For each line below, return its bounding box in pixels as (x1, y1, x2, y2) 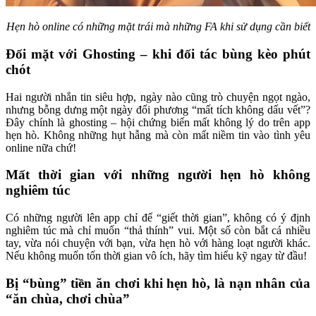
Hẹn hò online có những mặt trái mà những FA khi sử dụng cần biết (6, 20, 310, 33)
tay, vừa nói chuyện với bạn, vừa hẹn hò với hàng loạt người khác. (6, 236, 310, 249)
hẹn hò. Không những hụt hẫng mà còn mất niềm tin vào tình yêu (6, 128, 310, 141)
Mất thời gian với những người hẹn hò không (6, 167, 310, 183)
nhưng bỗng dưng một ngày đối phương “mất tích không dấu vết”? (6, 103, 310, 116)
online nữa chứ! (6, 141, 76, 154)
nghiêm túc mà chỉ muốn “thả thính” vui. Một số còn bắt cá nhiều (6, 224, 310, 236)
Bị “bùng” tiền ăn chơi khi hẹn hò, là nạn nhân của (6, 275, 310, 291)
